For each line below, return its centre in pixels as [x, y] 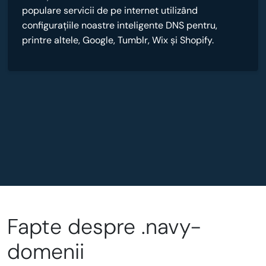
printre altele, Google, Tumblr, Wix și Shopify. [118, 40]
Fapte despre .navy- [104, 227]
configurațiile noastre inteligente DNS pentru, [120, 25]
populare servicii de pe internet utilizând [110, 10]
